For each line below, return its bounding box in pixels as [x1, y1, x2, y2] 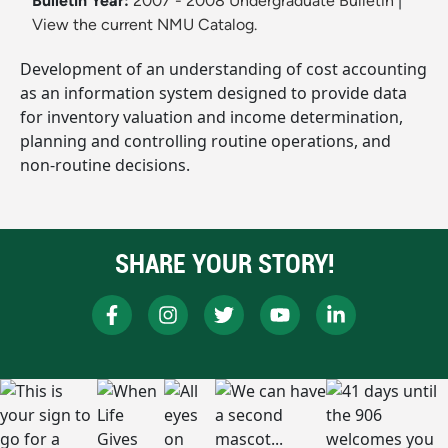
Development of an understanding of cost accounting [20, 58, 427, 81]
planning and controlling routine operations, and [20, 130, 391, 153]
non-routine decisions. [20, 154, 190, 177]
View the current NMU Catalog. [32, 15, 257, 35]
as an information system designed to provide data [20, 82, 407, 105]
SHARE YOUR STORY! [114, 246, 334, 282]
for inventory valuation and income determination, [20, 106, 403, 129]
